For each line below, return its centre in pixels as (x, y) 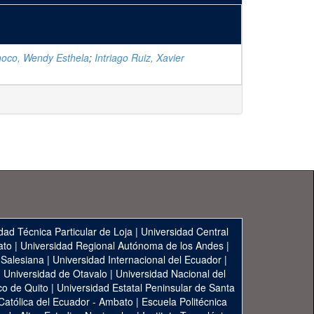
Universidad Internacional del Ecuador (137, 259)
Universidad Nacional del (171, 273)
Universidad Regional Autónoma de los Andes (122, 245)
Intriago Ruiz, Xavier (139, 57)
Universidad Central (185, 231)
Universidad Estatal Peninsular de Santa (145, 287)
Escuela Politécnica (184, 301)
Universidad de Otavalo (55, 273)
